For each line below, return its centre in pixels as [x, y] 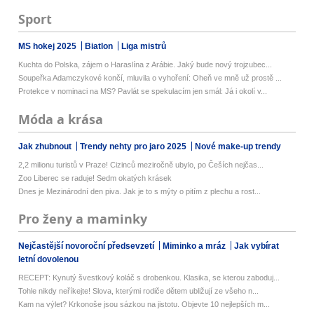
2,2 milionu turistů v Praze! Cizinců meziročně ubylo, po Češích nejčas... [141, 164]
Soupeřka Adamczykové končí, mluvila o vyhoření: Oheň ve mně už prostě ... [150, 78]
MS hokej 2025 [49, 47]
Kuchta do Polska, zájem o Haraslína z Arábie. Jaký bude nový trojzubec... [145, 65]
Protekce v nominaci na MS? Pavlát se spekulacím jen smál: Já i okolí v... [143, 91]
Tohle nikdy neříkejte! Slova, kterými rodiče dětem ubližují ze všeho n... [139, 291]
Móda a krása [61, 119]
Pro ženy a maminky [83, 219]
